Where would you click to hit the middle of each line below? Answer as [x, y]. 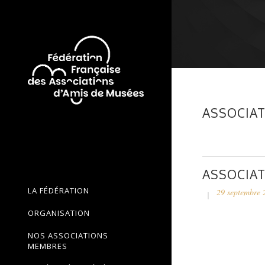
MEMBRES [48, 246]
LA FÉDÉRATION [59, 190]
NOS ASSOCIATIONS [68, 235]
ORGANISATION [59, 213]
